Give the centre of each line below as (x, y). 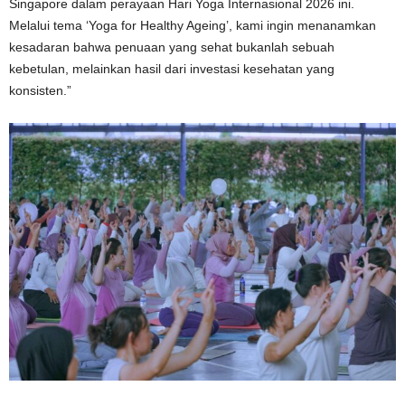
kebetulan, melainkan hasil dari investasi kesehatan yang (172, 68)
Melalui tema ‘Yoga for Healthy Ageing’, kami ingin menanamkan (193, 25)
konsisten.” (40, 90)
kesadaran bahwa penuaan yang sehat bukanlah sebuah (172, 47)
